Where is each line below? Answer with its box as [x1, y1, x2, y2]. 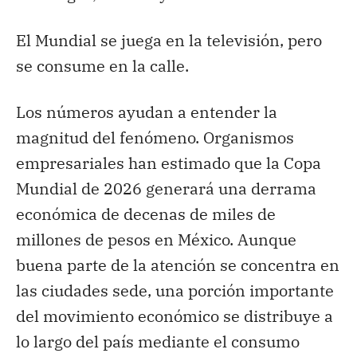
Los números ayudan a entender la [16, 100, 277, 123]
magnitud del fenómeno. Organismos [16, 126, 294, 148]
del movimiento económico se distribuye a [16, 304, 333, 327]
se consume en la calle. [16, 54, 189, 76]
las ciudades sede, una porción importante [16, 279, 334, 301]
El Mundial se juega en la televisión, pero [16, 29, 322, 51]
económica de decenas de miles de [16, 202, 276, 225]
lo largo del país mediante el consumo [16, 330, 300, 352]
